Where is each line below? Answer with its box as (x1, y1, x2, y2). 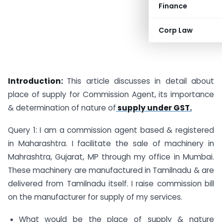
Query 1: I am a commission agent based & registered (8, 124, 214, 135)
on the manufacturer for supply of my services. (8, 191, 182, 202)
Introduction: (8, 76, 67, 86)
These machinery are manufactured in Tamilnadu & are (8, 165, 214, 175)
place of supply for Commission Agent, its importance (8, 89, 214, 100)
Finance (159, 1, 187, 11)
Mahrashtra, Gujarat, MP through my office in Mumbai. (8, 151, 214, 162)
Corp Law (159, 25, 193, 35)
